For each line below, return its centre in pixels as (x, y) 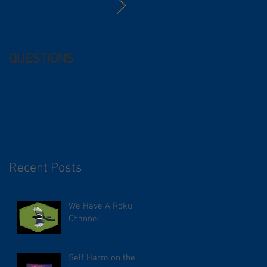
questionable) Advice (198, 75)
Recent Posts (46, 169)
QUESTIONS (41, 59)
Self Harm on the (102, 258)
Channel (84, 219)
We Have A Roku (100, 207)
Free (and (167, 59)
